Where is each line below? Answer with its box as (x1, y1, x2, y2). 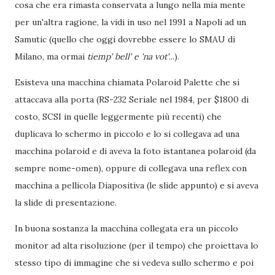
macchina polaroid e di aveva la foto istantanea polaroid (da (15, 145, 256, 157)
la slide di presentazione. (15, 197, 117, 208)
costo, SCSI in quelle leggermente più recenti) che (15, 111, 222, 122)
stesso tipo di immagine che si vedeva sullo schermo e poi (15, 257, 254, 268)
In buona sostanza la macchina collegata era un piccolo (15, 223, 238, 234)
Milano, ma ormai (15, 51, 87, 62)
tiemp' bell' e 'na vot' (87, 51, 169, 62)
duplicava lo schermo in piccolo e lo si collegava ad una (15, 128, 239, 139)
